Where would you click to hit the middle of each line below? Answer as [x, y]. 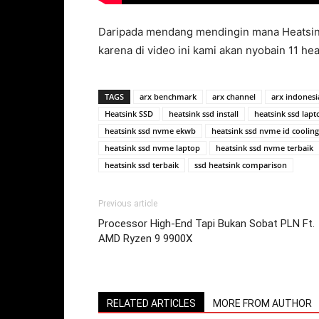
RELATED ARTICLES [151, 303]
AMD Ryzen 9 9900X [145, 238]
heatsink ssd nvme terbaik [265, 147]
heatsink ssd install [204, 113]
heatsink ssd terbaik [142, 164]
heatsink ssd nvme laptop [152, 147]
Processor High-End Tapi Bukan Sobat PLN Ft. [206, 223]
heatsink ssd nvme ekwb [150, 130]
